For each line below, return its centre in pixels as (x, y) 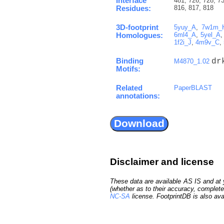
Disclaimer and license (162, 161)
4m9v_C (207, 42)
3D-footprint (137, 27)
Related (129, 88)
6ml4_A (185, 34)
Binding (130, 61)
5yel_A (210, 34)
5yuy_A (185, 27)
